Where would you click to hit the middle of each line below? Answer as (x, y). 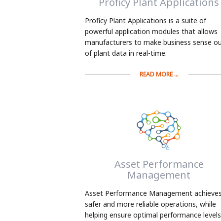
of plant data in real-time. (127, 53)
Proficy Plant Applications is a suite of (146, 21)
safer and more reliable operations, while (150, 204)
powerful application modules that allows (151, 32)
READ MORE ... (159, 74)
